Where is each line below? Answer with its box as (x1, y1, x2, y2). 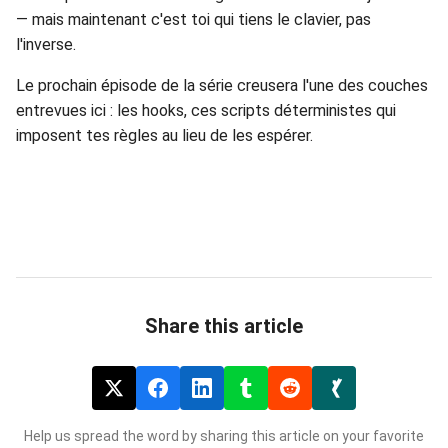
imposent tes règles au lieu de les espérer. (16, 125, 313, 145)
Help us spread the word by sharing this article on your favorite (24, 427, 424, 444)
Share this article (145, 313, 303, 338)
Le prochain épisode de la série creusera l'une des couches (16, 75, 428, 95)
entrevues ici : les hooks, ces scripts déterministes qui (16, 100, 396, 120)
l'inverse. (16, 34, 76, 54)
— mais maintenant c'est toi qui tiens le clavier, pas (16, 9, 371, 29)
